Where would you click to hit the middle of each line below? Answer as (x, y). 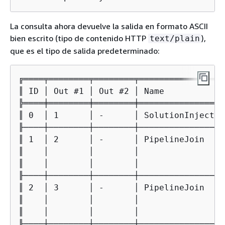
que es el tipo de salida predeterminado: (85, 50)
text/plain (175, 38)
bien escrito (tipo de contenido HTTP (79, 38)
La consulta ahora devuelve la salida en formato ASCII (109, 26)
